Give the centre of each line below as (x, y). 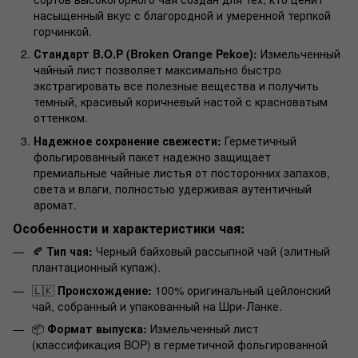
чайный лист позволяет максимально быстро (157, 70)
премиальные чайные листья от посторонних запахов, (182, 172)
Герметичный (259, 140)
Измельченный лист (203, 329)
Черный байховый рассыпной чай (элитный (211, 251)
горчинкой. (63, 31)
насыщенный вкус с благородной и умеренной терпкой (182, 15)
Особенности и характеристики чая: (129, 229)
